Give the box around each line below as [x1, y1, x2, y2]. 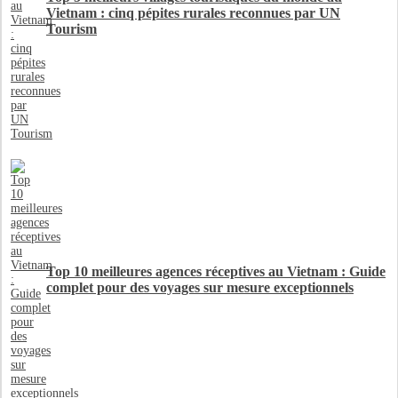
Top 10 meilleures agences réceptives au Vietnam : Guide [46, 263, 386, 279]
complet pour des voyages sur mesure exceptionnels [46, 279, 354, 295]
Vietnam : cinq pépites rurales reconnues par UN [46, 4, 340, 20]
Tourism [46, 20, 97, 36]
